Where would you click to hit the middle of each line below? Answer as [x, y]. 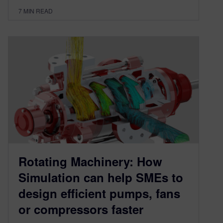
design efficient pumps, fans [99, 193]
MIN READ [38, 10]
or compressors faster [81, 209]
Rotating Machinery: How [90, 162]
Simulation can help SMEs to [101, 177]
